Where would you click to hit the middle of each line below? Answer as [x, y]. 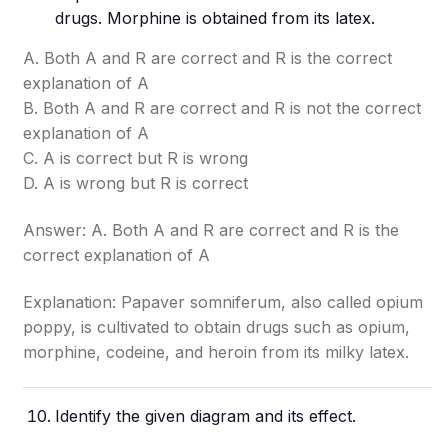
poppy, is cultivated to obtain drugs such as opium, [217, 327]
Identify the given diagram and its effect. [206, 416]
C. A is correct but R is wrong [136, 158]
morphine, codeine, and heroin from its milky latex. [216, 352]
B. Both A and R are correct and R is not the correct [222, 108]
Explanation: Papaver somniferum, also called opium [223, 302]
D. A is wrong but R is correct [136, 183]
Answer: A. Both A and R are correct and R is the [211, 230]
